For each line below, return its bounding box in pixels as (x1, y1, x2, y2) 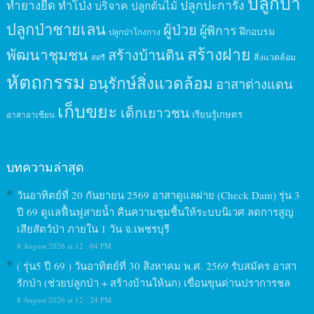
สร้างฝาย (186, 43, 251, 64)
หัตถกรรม (6, 69, 86, 94)
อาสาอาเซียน (6, 109, 55, 120)
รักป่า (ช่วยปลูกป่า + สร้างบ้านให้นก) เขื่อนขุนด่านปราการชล (16, 275, 290, 289)
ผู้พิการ (199, 22, 237, 39)
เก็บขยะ (57, 99, 118, 123)
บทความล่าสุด (6, 158, 84, 175)
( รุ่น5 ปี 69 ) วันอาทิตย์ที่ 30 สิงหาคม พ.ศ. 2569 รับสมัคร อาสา (16, 259, 296, 273)
